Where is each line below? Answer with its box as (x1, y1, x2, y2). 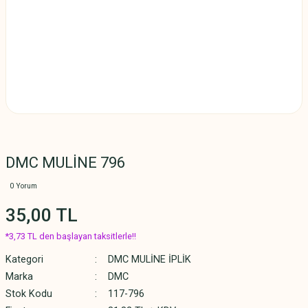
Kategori (5, 254, 43, 265)
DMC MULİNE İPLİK (107, 254, 191, 265)
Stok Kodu (5, 288, 52, 300)
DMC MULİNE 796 (5, 154, 125, 171)
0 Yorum (10, 182, 37, 190)
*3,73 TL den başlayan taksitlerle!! (5, 231, 136, 241)
